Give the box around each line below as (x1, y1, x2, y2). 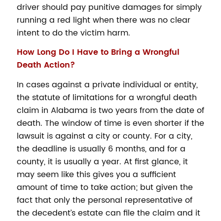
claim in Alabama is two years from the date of (16, 104, 204, 117)
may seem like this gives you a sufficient (16, 168, 176, 181)
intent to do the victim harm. (16, 26, 130, 39)
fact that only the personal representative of (16, 193, 192, 207)
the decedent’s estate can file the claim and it (16, 206, 200, 220)
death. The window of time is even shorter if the (16, 116, 204, 130)
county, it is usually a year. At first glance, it (16, 155, 188, 168)
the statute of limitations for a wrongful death (16, 91, 197, 104)
